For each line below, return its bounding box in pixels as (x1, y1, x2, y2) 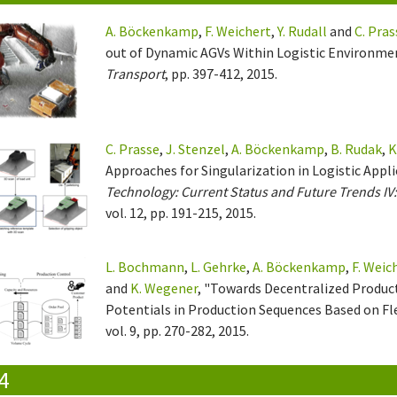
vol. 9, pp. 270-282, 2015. (105, 321, 250, 339)
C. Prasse (105, 139, 160, 158)
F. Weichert (205, 21, 272, 40)
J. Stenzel (166, 139, 226, 158)
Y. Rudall (277, 21, 328, 40)
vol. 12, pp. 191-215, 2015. (105, 203, 257, 222)
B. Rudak (331, 139, 383, 158)
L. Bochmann (105, 257, 185, 276)
